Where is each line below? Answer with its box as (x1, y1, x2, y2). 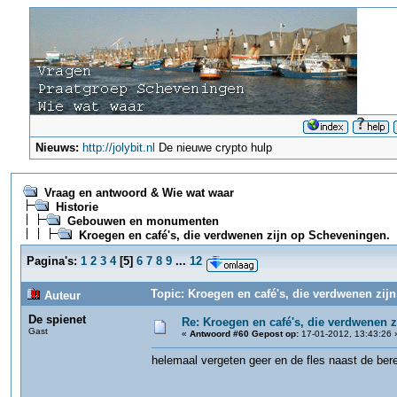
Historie (56, 200, 98, 214)
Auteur (41, 289, 81, 302)
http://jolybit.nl (82, 141, 156, 154)
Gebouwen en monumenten (67, 214, 219, 228)
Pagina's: (27, 254, 77, 268)
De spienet (28, 313, 86, 326)
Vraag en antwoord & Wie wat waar (44, 186, 234, 199)
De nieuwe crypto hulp (155, 141, 273, 154)
